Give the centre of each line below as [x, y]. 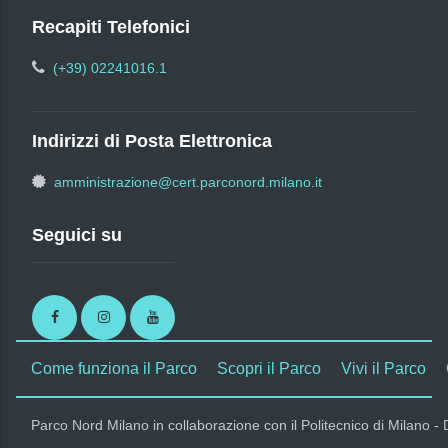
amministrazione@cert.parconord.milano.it [188, 181]
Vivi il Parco [383, 368]
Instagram [141, 316]
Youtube [184, 316]
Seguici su [77, 234]
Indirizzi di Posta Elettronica [152, 140]
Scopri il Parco [269, 368]
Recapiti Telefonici [111, 26]
